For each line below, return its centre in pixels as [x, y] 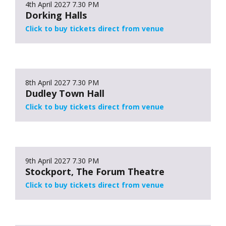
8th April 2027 [48, 82]
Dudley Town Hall [65, 93]
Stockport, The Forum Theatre [95, 171]
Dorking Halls [56, 15]
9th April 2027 [48, 160]
